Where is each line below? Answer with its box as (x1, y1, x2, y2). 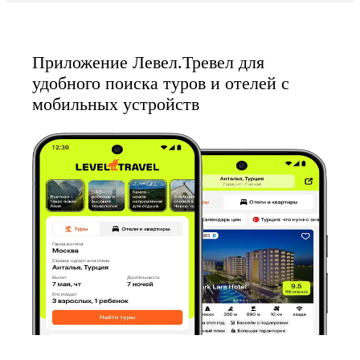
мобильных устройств (32, 94, 199, 115)
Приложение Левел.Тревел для (32, 52, 264, 73)
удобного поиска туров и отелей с (32, 73, 289, 94)
